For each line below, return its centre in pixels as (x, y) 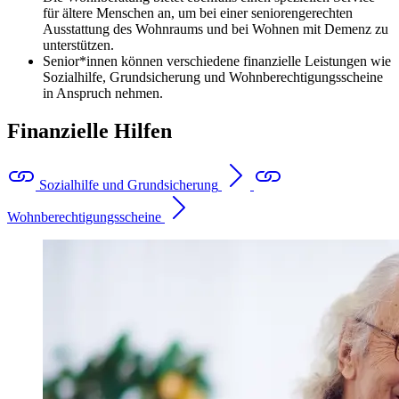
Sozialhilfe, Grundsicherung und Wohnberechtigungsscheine (213, 77)
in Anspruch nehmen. (103, 93)
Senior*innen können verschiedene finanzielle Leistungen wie (217, 61)
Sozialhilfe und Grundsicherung (129, 184)
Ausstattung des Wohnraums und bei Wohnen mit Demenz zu (216, 28)
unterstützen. (78, 45)
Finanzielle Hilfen (90, 130)
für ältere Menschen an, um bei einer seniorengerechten (198, 12)
